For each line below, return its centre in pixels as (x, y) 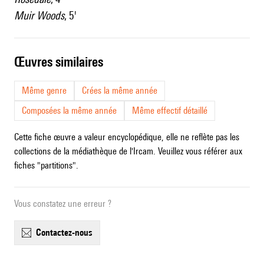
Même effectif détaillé (170, 111)
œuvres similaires (64, 62)
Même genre (44, 91)
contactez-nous (67, 233)
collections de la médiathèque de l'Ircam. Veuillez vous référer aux (128, 151)
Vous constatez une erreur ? (63, 204)
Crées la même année (120, 91)
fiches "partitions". (46, 166)
